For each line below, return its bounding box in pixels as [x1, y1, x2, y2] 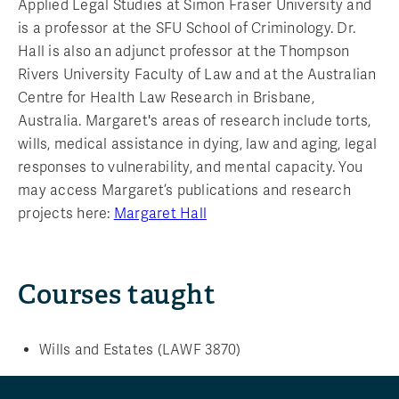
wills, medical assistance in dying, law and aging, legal [18, 134, 377, 153]
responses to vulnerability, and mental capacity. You [18, 158, 362, 176]
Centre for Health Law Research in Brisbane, [18, 88, 314, 107]
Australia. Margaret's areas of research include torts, [18, 111, 371, 130]
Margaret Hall [113, 204, 207, 223]
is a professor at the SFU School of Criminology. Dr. [18, 19, 355, 37]
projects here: [18, 204, 114, 223]
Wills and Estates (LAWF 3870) [39, 340, 241, 359]
